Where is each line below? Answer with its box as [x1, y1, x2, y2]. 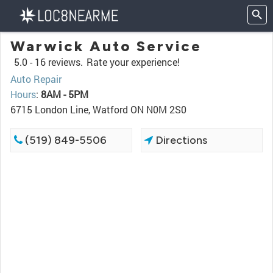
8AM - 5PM [41, 88, 88, 101]
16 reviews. [35, 55, 83, 68]
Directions [153, 133, 208, 147]
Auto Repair [10, 73, 62, 85]
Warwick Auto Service [10, 37, 202, 55]
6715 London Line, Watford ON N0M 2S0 [10, 103, 186, 116]
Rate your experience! [87, 55, 180, 68]
